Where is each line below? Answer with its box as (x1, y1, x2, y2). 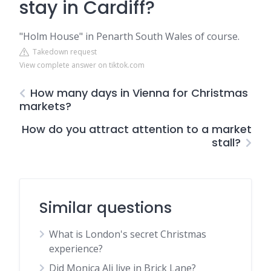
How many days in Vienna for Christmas (30, 85, 248, 100)
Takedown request (29, 47, 97, 57)
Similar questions (39, 197, 172, 218)
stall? (212, 135, 241, 150)
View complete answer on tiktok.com (19, 60, 145, 70)
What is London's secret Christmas (49, 227, 206, 241)
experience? (49, 242, 103, 255)
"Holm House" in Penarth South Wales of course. (19, 30, 240, 43)
